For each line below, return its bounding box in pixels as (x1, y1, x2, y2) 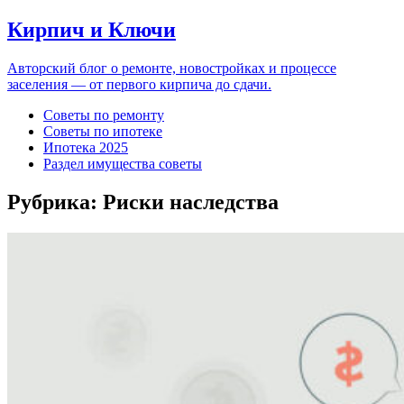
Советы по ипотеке (43, 123, 162, 139)
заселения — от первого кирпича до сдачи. (7, 76, 271, 92)
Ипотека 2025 (43, 139, 128, 155)
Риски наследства (103, 189, 279, 214)
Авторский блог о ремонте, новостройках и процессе (7, 60, 336, 76)
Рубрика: (7, 189, 103, 214)
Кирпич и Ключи (7, 17, 176, 41)
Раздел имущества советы (43, 155, 202, 171)
